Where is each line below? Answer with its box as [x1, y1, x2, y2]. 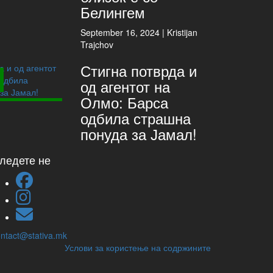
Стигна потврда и [80, 60, 197, 81]
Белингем [80, 1, 146, 23]
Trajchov [80, 38, 114, 51]
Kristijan [167, 26, 198, 38]
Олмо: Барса [80, 91, 169, 113]
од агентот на [80, 76, 171, 97]
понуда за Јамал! [80, 123, 197, 144]
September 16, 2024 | [80, 26, 168, 38]
